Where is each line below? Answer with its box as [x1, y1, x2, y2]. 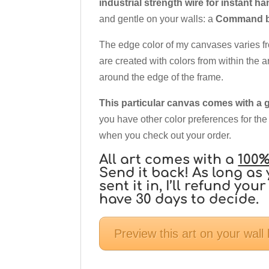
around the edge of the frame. [99, 72, 224, 83]
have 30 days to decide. [99, 192, 259, 207]
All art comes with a [99, 153, 238, 168]
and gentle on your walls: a [99, 14, 216, 25]
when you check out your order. [99, 130, 232, 141]
